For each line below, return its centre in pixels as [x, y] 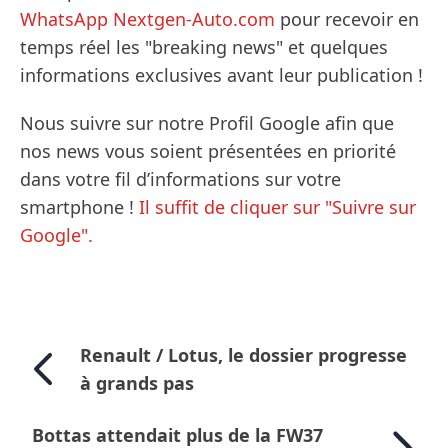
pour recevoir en [347, 19]
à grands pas [137, 383]
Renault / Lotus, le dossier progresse [244, 355]
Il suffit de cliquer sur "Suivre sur [277, 207]
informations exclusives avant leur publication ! [221, 75]
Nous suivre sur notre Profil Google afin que [207, 123]
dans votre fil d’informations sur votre [180, 179]
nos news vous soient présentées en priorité [208, 151]
